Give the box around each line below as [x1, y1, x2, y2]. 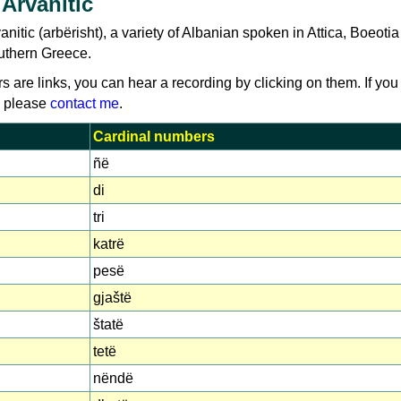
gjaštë [93, 290, 132, 305]
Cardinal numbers [93, 129, 215, 144]
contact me [50, 96, 119, 111]
